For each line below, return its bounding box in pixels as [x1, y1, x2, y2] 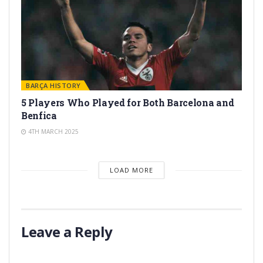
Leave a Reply [21, 222, 113, 242]
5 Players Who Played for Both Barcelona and [21, 96, 234, 109]
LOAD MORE [109, 166, 153, 175]
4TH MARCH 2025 [26, 127, 79, 136]
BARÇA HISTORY [26, 81, 81, 90]
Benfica [21, 109, 57, 122]
